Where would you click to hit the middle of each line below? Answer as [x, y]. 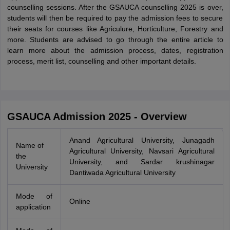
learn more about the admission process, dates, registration [115, 50]
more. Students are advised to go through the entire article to [115, 40]
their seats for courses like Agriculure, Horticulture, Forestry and [115, 29]
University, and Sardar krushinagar [142, 162]
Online [80, 201]
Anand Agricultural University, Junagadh [142, 140]
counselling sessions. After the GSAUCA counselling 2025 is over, [115, 7]
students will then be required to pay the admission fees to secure [115, 18]
